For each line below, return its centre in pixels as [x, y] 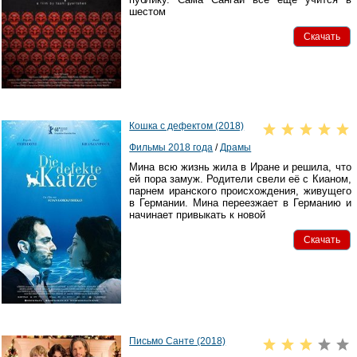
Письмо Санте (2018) [178, 341]
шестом [148, 12]
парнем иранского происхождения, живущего [240, 191]
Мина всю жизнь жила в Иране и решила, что [240, 167]
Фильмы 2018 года [171, 148]
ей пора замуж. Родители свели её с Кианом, [240, 179]
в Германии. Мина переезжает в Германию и [240, 203]
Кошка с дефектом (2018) [187, 126]
